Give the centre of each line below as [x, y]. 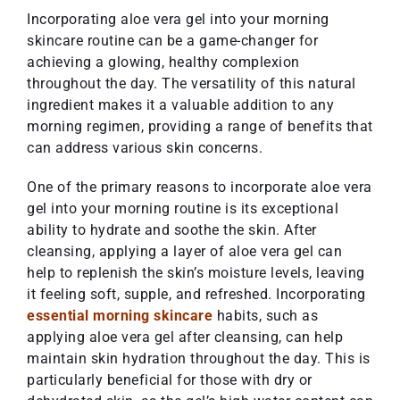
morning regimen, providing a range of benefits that [200, 127]
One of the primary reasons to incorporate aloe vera [200, 187]
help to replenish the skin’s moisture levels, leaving [196, 273]
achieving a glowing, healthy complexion [163, 62]
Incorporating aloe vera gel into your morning [178, 20]
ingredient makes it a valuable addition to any [180, 105]
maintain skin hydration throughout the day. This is [199, 359]
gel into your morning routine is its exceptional [183, 209]
